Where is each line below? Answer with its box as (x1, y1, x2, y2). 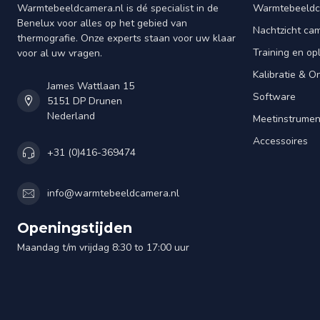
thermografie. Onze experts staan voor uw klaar (17, 31, 236, 45)
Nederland (47, 109, 95, 123)
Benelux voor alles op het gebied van (17, 16, 187, 30)
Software (253, 89, 296, 104)
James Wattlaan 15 (47, 79, 134, 93)
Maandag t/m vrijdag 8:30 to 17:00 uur (17, 240, 189, 254)
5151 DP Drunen (47, 94, 122, 108)
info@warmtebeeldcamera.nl (47, 186, 179, 201)
